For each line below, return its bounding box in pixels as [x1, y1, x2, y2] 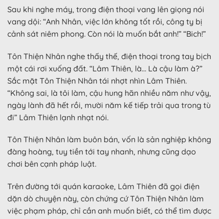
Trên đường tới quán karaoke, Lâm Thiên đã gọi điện [7, 181, 199, 192]
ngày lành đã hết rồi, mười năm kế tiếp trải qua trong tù [7, 100, 211, 110]
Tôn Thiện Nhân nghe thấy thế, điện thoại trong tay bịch [7, 51, 211, 61]
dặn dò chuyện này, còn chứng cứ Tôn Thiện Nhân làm [7, 194, 204, 204]
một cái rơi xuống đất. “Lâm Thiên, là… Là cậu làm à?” [7, 63, 202, 73]
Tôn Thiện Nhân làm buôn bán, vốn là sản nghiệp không [7, 134, 211, 145]
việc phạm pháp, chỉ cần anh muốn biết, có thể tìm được [7, 206, 211, 216]
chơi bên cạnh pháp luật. [7, 159, 96, 169]
